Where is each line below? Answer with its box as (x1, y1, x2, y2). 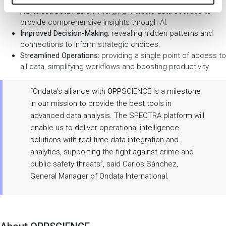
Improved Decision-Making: (20, 28, 111, 38)
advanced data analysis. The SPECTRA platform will (30, 110, 204, 120)
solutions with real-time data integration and (30, 135, 179, 144)
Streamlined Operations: (20, 50, 101, 60)
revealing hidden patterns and (111, 28, 213, 38)
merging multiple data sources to (98, 6, 211, 16)
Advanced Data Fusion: (20, 6, 98, 16)
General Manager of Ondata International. (30, 171, 169, 181)
